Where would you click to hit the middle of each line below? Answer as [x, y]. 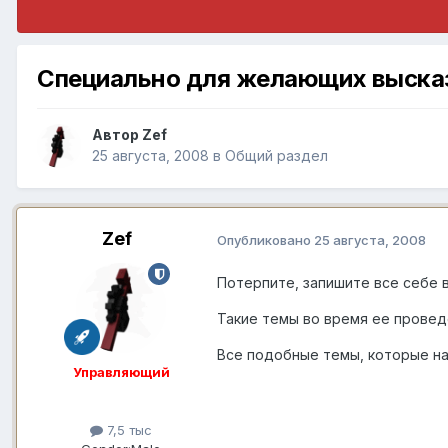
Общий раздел [276, 156]
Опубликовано [265, 239]
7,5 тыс [127, 430]
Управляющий [121, 372]
